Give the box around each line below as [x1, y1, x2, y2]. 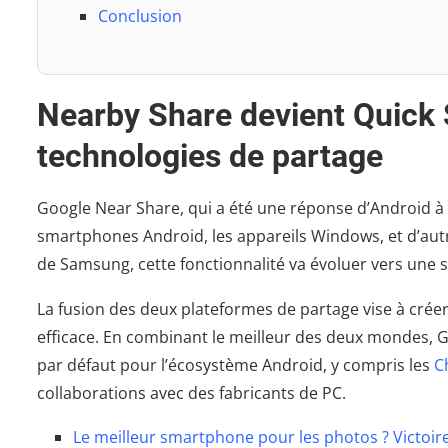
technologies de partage [37, 136, 383, 175]
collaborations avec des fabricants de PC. [37, 381, 346, 404]
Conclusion [98, 4, 182, 27]
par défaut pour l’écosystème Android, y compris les [37, 353, 434, 376]
